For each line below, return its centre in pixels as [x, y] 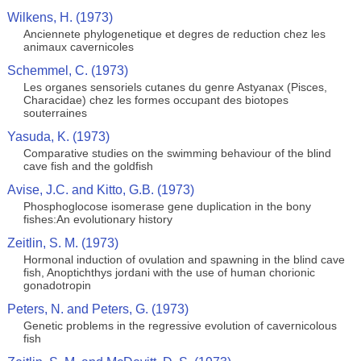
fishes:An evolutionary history [98, 219]
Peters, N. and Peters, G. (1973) [98, 309]
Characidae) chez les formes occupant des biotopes [156, 100]
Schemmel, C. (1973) [67, 71]
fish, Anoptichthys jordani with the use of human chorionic [169, 272]
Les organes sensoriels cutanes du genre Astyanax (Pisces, [175, 87]
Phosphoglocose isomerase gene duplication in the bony [167, 206]
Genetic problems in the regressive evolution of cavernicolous [180, 326]
